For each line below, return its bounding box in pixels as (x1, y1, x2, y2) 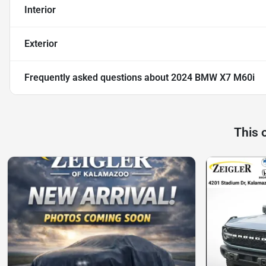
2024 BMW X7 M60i (171, 72, 255, 84)
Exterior (24, 38, 58, 50)
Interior (24, 4, 56, 16)
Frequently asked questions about (24, 72, 171, 84)
